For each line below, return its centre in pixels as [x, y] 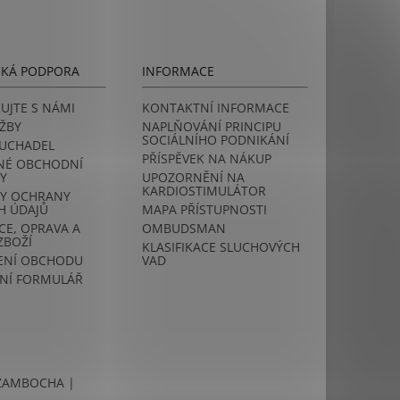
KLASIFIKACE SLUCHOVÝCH [221, 247]
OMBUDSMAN [184, 229]
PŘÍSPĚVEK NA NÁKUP [207, 159]
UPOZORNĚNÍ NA [194, 178]
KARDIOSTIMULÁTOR [204, 191]
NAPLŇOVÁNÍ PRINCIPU [212, 127]
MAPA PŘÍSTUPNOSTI [205, 210]
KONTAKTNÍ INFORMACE [216, 108]
